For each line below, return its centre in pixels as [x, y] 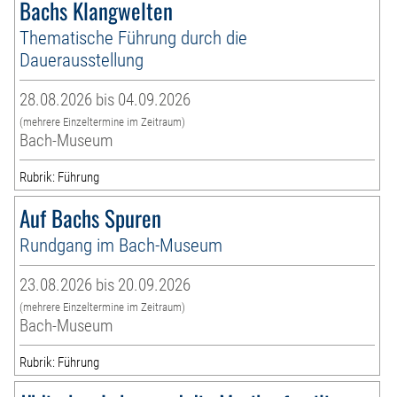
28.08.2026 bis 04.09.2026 [105, 100]
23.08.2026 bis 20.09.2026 [105, 285]
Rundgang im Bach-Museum [121, 245]
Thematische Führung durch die [134, 38]
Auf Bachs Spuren [91, 218]
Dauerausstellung [82, 60]
